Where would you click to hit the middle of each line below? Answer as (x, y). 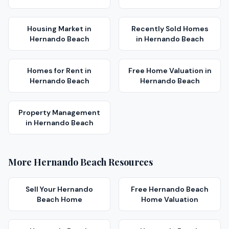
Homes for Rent (55, 71)
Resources (130, 162)
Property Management (59, 112)
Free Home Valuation (166, 71)
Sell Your (41, 189)
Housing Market (55, 29)
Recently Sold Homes (170, 29)
